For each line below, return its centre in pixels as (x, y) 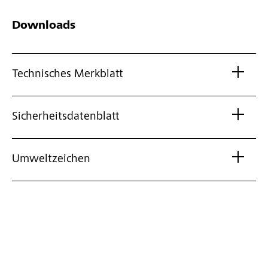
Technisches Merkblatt (68, 75)
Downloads (44, 27)
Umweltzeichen (51, 160)
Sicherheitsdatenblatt (66, 118)
